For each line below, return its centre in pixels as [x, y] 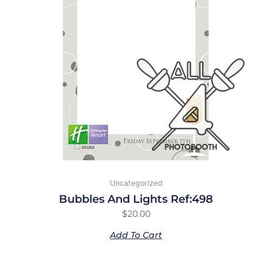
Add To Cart [136, 235]
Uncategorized [136, 183]
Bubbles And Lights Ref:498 [136, 199]
